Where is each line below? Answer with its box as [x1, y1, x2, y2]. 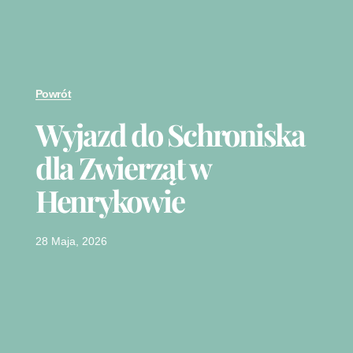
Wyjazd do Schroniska [35, 114, 305, 155]
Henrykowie [35, 180, 184, 221]
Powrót [35, 87, 72, 101]
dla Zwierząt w [35, 147, 210, 188]
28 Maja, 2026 [35, 235, 107, 248]
